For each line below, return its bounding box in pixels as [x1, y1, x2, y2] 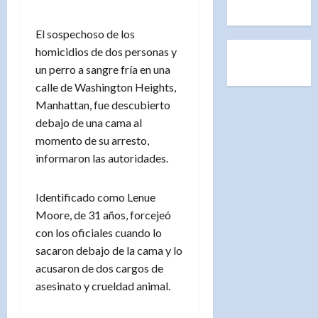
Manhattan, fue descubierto [35, 97, 170, 111]
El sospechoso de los [35, 26, 135, 40]
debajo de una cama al [35, 115, 142, 129]
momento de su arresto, [35, 133, 149, 147]
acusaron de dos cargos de [35, 261, 163, 275]
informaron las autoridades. [35, 150, 168, 165]
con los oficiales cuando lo [35, 225, 162, 239]
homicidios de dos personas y [35, 44, 177, 58]
